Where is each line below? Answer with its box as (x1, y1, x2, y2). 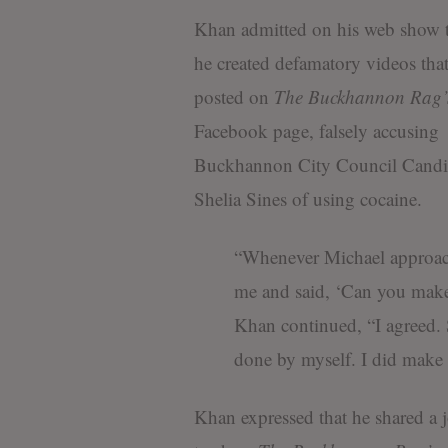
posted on (193, 84, 274, 110)
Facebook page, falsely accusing (193, 118, 439, 144)
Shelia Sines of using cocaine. (193, 186, 422, 212)
